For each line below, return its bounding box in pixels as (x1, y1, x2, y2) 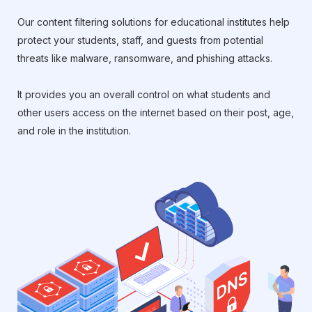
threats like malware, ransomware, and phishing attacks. (17, 52, 272, 64)
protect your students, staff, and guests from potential (17, 33, 263, 46)
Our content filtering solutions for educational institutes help (17, 15, 290, 28)
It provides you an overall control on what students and (17, 88, 270, 100)
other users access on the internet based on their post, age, (17, 106, 294, 118)
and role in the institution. (17, 124, 131, 136)
